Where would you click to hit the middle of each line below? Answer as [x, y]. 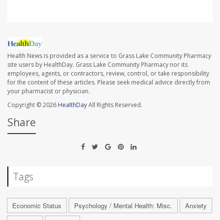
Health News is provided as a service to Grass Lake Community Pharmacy [109, 55]
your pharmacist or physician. [49, 91]
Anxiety [196, 205]
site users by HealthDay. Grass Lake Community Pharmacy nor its [97, 64]
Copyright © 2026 [33, 105]
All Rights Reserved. [115, 105]
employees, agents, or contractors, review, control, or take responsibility [108, 73]
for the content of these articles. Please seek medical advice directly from [109, 82]
